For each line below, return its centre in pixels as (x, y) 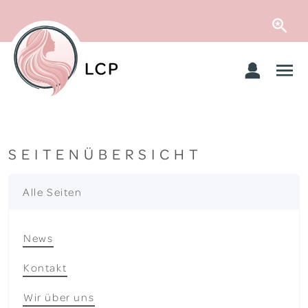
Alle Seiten (53, 191)
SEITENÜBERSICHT (105, 153)
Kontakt (45, 267)
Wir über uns (59, 297)
